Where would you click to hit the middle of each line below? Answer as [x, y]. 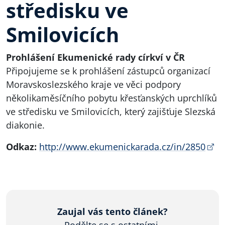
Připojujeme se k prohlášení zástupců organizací [108, 71]
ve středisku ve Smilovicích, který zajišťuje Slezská [111, 111]
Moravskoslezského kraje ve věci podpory [93, 84]
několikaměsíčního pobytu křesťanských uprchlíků [111, 98]
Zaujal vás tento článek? [113, 211]
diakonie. [25, 125]
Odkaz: [21, 147]
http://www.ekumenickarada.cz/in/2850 [122, 147]
